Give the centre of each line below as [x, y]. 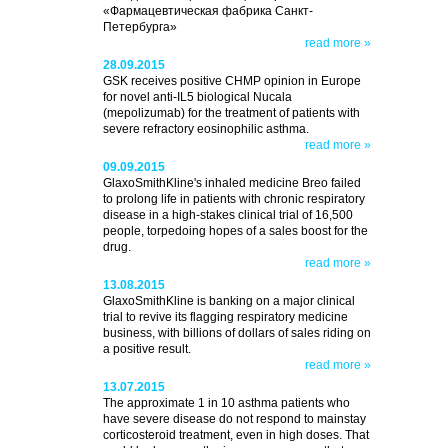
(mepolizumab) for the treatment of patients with [231, 113]
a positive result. [146, 349]
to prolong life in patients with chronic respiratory [233, 199]
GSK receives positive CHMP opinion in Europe [231, 81]
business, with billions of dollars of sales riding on [236, 333]
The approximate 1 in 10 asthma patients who [226, 403]
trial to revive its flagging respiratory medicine [225, 317]
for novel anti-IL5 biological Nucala [197, 97]
